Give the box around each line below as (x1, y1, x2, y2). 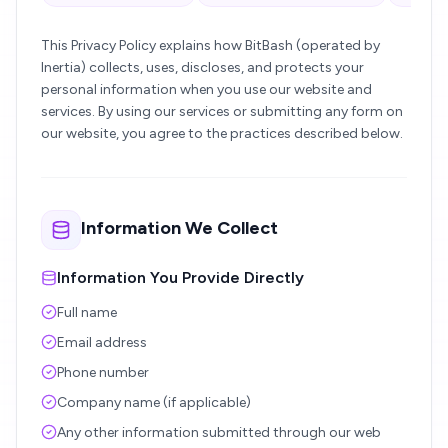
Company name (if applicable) (57, 394, 251, 411)
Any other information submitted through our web (57, 424, 381, 441)
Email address (57, 334, 147, 351)
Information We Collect (81, 217, 278, 239)
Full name (57, 304, 117, 321)
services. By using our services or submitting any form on (41, 103, 403, 120)
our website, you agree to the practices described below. (41, 125, 403, 142)
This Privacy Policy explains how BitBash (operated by (41, 37, 380, 54)
